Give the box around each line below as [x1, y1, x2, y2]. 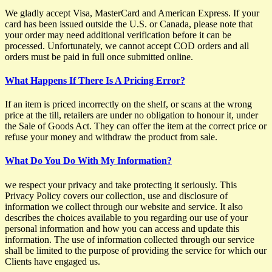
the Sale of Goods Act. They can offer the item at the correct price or [5, 121, 267, 132]
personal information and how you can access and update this [5, 223, 239, 234]
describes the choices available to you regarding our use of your [5, 212, 248, 223]
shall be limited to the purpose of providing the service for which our [5, 245, 267, 256]
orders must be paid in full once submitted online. [5, 51, 193, 62]
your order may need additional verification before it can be [5, 29, 231, 40]
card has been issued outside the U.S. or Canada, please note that [5, 18, 253, 29]
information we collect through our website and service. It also [5, 201, 243, 212]
